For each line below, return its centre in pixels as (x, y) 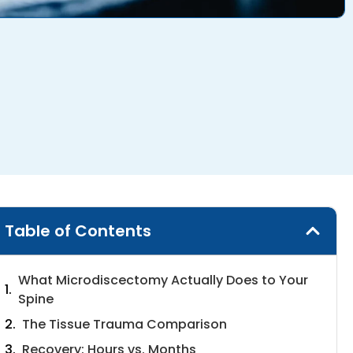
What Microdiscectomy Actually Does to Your (163, 281)
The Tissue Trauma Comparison (124, 325)
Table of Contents (78, 231)
